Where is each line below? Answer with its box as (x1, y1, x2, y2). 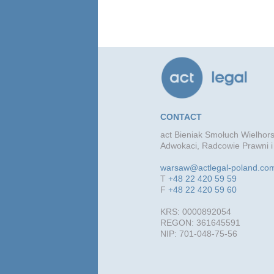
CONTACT (160, 111, 202, 122)
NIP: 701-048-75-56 (160, 228, 237, 239)
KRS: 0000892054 (160, 206, 231, 217)
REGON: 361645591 (160, 217, 240, 228)
